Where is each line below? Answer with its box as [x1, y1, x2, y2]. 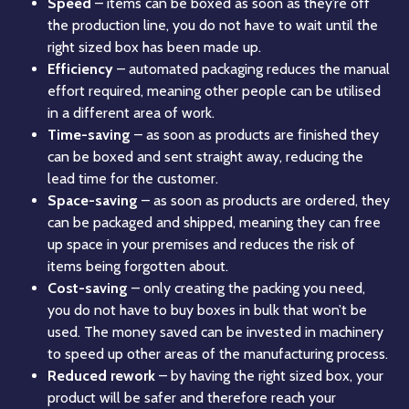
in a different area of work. [47, 104, 215, 122]
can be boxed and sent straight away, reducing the [47, 148, 363, 166]
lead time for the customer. [47, 170, 218, 188]
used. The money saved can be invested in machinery [47, 323, 383, 341]
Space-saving [47, 192, 138, 210]
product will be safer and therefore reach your [47, 389, 336, 407]
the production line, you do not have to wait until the [47, 16, 378, 35]
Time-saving [47, 126, 131, 144]
